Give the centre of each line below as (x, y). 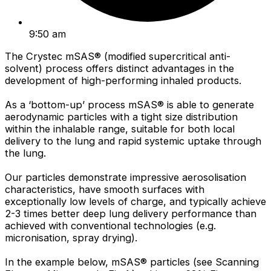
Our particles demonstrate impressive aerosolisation (126, 177)
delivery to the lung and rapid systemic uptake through (133, 141)
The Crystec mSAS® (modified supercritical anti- (118, 56)
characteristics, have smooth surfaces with (105, 189)
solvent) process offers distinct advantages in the (119, 68)
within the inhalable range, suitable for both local (120, 129)
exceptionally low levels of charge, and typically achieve (135, 201)
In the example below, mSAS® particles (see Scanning (132, 262)
